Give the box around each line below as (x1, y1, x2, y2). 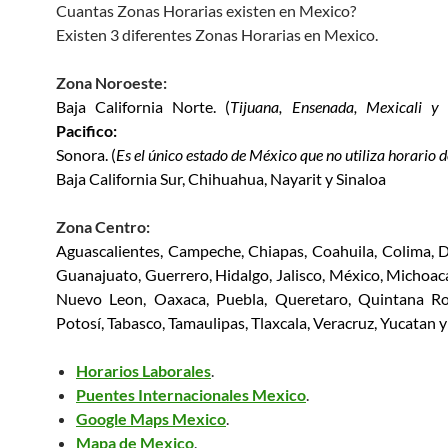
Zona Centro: (56, 216, 150, 236)
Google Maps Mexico (76, 408, 226, 428)
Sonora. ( (56, 144, 116, 164)
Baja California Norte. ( (56, 96, 231, 116)
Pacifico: (56, 120, 117, 140)
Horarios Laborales (76, 360, 211, 380)
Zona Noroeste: (56, 72, 167, 92)
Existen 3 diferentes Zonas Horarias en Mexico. (56, 24, 378, 44)
